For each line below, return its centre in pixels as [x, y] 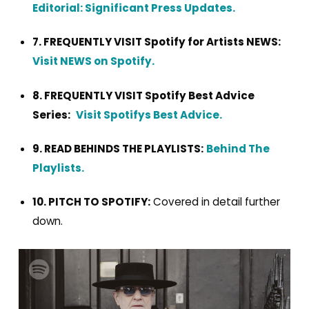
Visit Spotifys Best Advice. [149, 114]
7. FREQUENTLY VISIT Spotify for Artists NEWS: [156, 42]
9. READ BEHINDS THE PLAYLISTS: [118, 148]
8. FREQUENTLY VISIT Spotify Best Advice [143, 95]
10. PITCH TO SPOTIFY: [91, 202]
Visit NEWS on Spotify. [93, 61]
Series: [51, 114]
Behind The [238, 148]
